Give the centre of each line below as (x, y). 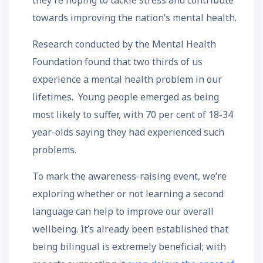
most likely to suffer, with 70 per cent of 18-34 (133, 114)
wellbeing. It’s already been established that (130, 229)
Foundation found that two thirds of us (117, 62)
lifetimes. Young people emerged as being (126, 97)
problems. (54, 150)
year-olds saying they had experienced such (128, 132)
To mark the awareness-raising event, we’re (129, 176)
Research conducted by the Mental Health (124, 44)
